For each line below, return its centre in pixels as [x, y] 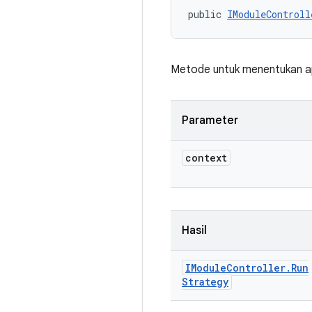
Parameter [210, 120]
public [208, 14]
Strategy [205, 282]
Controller [256, 268]
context [206, 158]
